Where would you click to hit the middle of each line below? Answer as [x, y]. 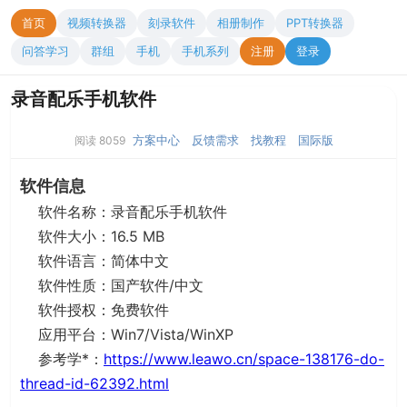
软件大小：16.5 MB [92, 236]
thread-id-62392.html [94, 383]
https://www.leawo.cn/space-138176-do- [244, 359]
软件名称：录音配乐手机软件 [124, 212]
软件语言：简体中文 [94, 261]
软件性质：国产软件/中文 [112, 285]
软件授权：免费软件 [94, 310]
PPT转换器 [315, 23]
